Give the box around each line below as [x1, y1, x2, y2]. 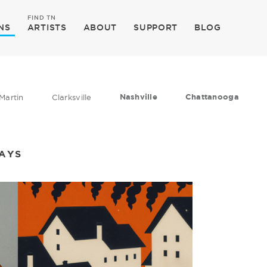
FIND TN [27, 14, 56, 21]
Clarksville [51, 93, 92, 101]
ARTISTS [27, 23, 67, 32]
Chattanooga [185, 92, 239, 101]
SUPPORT [133, 23, 178, 32]
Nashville [119, 92, 157, 101]
